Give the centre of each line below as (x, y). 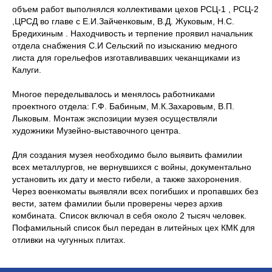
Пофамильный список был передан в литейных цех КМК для (134, 227)
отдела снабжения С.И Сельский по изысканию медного (125, 45)
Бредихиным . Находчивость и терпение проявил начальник (132, 33)
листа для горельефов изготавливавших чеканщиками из (126, 57)
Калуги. (27, 70)
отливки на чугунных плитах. (69, 240)
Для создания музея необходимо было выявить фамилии (127, 155)
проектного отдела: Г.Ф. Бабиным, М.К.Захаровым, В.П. (123, 106)
